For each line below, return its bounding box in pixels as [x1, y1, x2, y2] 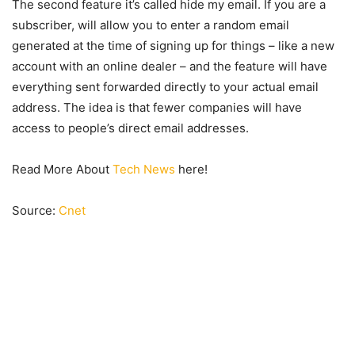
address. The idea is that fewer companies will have [12, 100, 302, 116]
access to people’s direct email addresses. [12, 120, 249, 136]
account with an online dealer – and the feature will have [12, 59, 327, 74]
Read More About [12, 162, 113, 177]
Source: [12, 203, 59, 219]
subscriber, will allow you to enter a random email [12, 17, 289, 33]
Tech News [113, 162, 175, 177]
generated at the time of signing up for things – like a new [12, 38, 334, 54]
